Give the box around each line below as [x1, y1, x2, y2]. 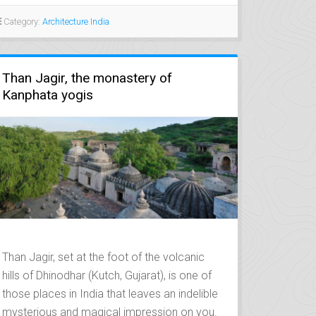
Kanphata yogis [2, 86, 94, 103]
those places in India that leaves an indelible [2, 286, 219, 300]
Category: [1, 16, 43, 27]
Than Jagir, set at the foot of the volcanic [2, 250, 205, 264]
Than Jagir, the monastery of [2, 69, 173, 86]
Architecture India [42, 16, 110, 27]
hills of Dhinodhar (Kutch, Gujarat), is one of [2, 268, 212, 282]
